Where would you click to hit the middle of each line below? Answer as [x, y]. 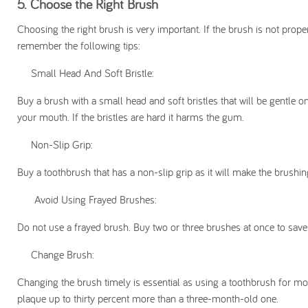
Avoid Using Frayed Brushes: [96, 200]
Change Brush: [63, 255]
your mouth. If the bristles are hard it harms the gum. [132, 117]
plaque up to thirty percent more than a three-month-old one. [148, 299]
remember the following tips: [79, 46]
